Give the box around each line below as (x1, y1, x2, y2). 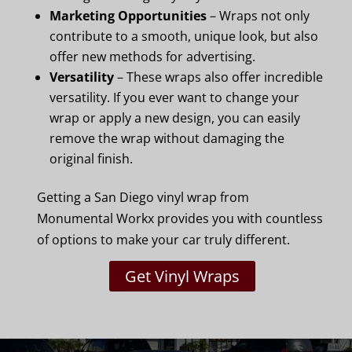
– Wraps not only (207, 7, 310, 24)
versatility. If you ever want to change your (49, 89, 299, 106)
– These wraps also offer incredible (114, 68, 323, 86)
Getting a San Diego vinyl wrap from (37, 189, 249, 206)
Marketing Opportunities (49, 7, 207, 24)
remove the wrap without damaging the (49, 130, 284, 147)
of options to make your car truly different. (37, 231, 290, 248)
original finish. (49, 150, 133, 167)
